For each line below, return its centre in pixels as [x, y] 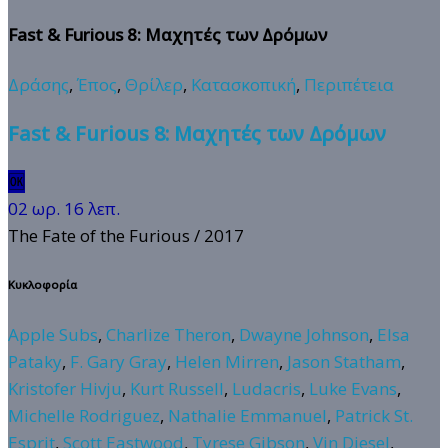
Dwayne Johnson [304, 334]
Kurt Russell [177, 388]
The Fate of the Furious [99, 236]
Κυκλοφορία [42, 284]
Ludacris [266, 388]
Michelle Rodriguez [84, 415]
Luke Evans [353, 388]
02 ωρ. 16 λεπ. [64, 209]
